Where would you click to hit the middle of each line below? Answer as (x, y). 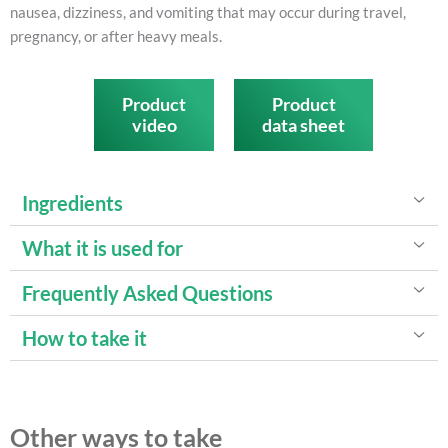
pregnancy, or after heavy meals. (116, 36)
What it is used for (102, 247)
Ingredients (72, 202)
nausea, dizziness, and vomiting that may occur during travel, (208, 12)
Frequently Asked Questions (147, 292)
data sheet (303, 124)
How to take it (84, 337)
